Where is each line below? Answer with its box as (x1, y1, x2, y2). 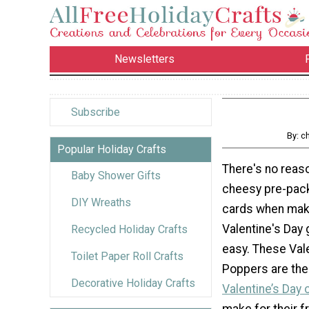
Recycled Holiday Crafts (71, 222, 188, 236)
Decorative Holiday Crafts (71, 276, 195, 290)
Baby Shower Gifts (71, 168, 161, 182)
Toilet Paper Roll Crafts (71, 249, 183, 263)
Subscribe (71, 105, 120, 119)
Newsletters (114, 52, 175, 66)
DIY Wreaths (71, 195, 131, 209)
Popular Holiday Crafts (57, 142, 166, 156)
